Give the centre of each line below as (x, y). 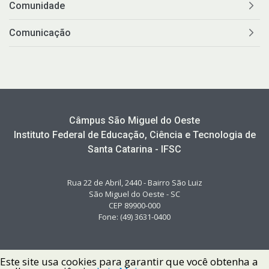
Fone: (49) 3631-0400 (134, 217)
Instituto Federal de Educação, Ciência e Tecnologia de (134, 135)
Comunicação (40, 33)
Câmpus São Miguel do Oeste (134, 121)
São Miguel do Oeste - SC (134, 194)
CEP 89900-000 (134, 206)
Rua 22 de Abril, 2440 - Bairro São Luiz (134, 183)
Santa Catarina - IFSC (134, 150)
